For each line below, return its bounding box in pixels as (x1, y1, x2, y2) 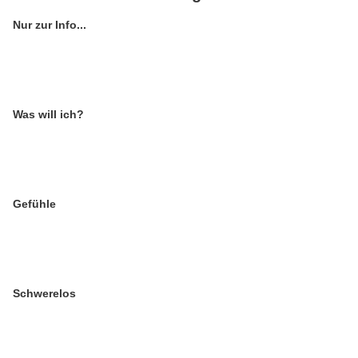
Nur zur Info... (13, 18, 86, 31)
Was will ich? (13, 108, 84, 121)
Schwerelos (13, 287, 76, 300)
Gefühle (13, 197, 56, 210)
